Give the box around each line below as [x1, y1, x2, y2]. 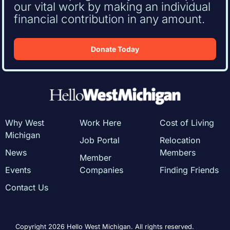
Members [159, 147, 196, 158]
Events [5, 165, 31, 176]
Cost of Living [159, 118, 214, 128]
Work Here [80, 118, 122, 128]
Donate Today [91, 44, 139, 53]
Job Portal [80, 135, 120, 146]
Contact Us [5, 182, 48, 193]
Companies [80, 165, 124, 176]
